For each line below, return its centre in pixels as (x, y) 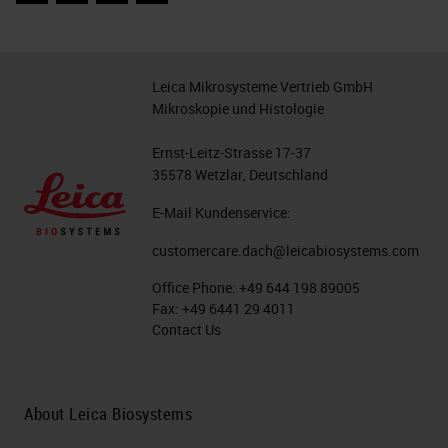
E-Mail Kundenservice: (221, 212)
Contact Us (186, 329)
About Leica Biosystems (108, 413)
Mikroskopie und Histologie (238, 108)
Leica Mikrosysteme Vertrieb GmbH (262, 86)
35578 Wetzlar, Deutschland (240, 174)
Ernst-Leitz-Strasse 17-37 (231, 152)
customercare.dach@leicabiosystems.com (285, 250)
